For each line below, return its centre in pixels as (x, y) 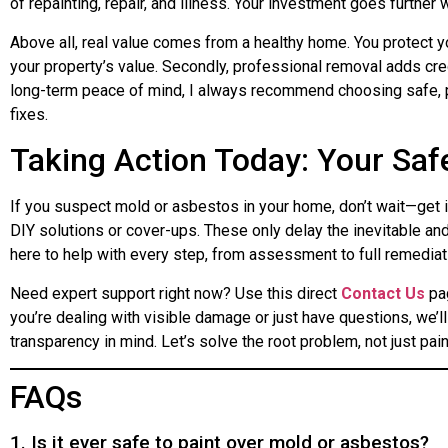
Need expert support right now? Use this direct (175, 293)
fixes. (29, 114)
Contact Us (383, 293)
